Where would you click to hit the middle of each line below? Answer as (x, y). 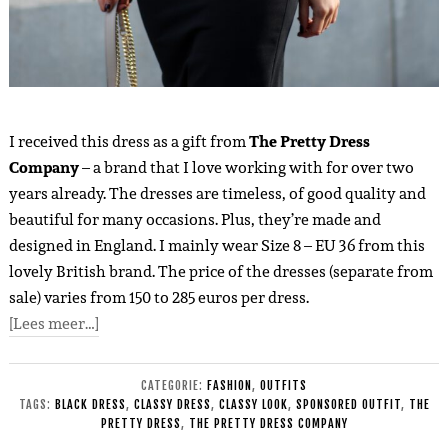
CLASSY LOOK (253, 404)
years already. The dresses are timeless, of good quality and (217, 193)
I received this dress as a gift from (128, 141)
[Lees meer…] (53, 323)
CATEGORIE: (174, 385)
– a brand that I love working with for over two (246, 167)
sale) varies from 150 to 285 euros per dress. (158, 297)
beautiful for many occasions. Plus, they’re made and (194, 219)
